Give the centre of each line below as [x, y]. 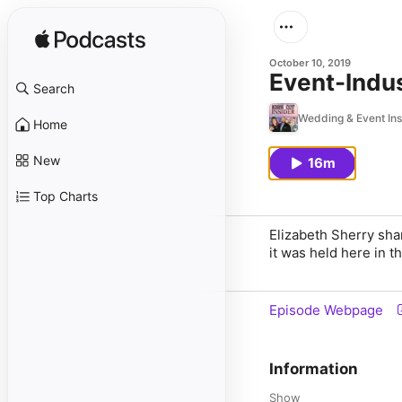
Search [54, 88]
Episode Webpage [326, 310]
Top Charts [66, 196]
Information [314, 369]
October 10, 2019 [310, 63]
